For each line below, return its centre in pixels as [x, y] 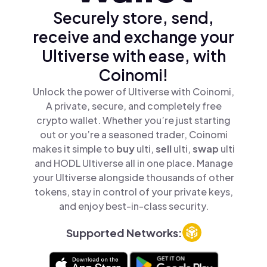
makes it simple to [74, 149]
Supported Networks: [124, 232]
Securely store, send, [133, 18]
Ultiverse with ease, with [133, 56]
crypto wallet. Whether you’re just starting [133, 120]
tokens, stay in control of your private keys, [133, 192]
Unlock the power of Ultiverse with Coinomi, [133, 91]
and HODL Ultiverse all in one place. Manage [133, 163]
